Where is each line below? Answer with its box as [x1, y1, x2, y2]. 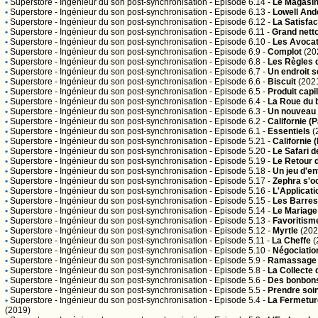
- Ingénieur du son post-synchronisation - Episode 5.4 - [53, 295, 268, 305]
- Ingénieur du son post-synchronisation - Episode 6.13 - [53, 7, 273, 17]
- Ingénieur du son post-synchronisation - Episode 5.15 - [53, 196, 273, 206]
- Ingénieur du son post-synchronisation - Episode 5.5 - [53, 285, 268, 295]
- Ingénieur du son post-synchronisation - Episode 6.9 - [53, 47, 268, 57]
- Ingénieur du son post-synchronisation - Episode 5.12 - [53, 226, 273, 236]
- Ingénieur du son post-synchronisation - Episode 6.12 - [53, 17, 273, 27]
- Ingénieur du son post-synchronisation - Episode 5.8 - [53, 265, 268, 275]
